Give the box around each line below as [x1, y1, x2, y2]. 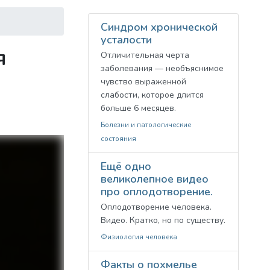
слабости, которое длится [101, 89, 204, 101]
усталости [101, 33, 152, 47]
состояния [101, 134, 136, 143]
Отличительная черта [101, 49, 189, 61]
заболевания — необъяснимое [101, 63, 224, 74]
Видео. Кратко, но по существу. [101, 215, 225, 226]
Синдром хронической [101, 20, 218, 34]
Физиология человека [101, 232, 177, 242]
